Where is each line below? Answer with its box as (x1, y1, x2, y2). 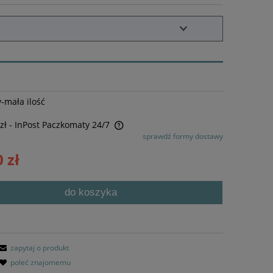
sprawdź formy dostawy (142, 131, 223, 142)
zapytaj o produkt (10, 243, 69, 253)
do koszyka (65, 186, 118, 199)
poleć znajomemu (10, 257, 71, 268)
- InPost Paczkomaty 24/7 (9, 119, 110, 131)
